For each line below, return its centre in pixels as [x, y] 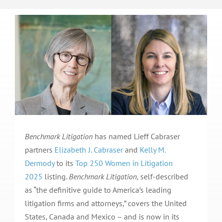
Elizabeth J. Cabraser [88, 150]
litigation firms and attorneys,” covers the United [106, 203]
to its [65, 163]
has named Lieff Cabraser [136, 137]
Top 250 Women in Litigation [124, 163]
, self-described [162, 177]
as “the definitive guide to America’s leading [98, 190]
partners [39, 150]
